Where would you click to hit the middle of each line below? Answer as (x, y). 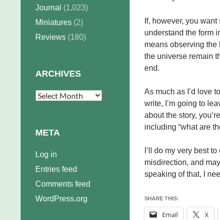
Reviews (51, 37)
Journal (48, 8)
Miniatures (54, 22)
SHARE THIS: (162, 198)
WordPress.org (61, 199)
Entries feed (56, 169)
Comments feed (63, 184)
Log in (46, 154)
